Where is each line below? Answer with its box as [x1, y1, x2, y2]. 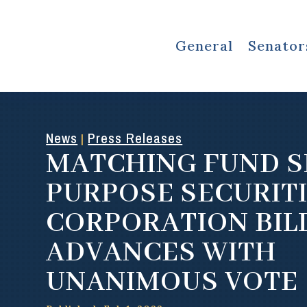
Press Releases [88, 129, 183, 148]
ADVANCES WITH [46, 235, 277, 271]
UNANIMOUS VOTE [46, 265, 299, 301]
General [175, 36, 233, 54]
